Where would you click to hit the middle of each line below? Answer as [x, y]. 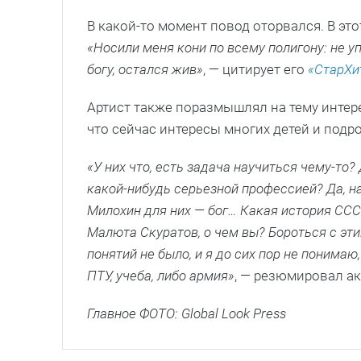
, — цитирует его [255, 69]
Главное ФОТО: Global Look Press [187, 313]
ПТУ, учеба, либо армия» [161, 275]
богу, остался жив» [145, 69]
